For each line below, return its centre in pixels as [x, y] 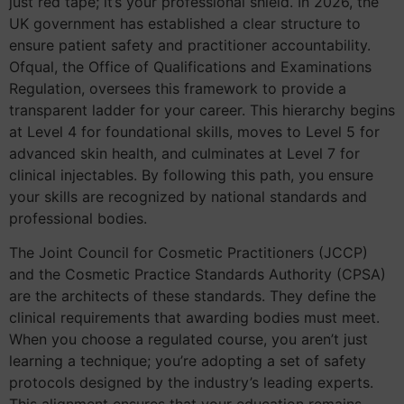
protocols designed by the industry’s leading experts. [191, 383]
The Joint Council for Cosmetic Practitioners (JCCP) [188, 253]
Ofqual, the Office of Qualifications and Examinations [190, 66]
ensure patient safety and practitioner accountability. [190, 45]
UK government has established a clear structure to [185, 23]
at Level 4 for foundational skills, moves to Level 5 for [194, 131]
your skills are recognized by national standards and [188, 196]
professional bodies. [78, 218]
